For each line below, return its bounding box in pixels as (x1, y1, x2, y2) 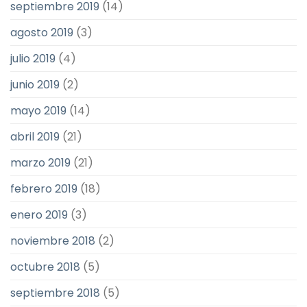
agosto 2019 (10, 25, 73, 41)
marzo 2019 (10, 155, 71, 171)
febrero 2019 (10, 181, 77, 197)
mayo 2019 (10, 103, 66, 119)
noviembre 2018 (10, 233, 95, 249)
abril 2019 (10, 129, 60, 145)
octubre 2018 (10, 259, 80, 275)
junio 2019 (10, 77, 60, 93)
